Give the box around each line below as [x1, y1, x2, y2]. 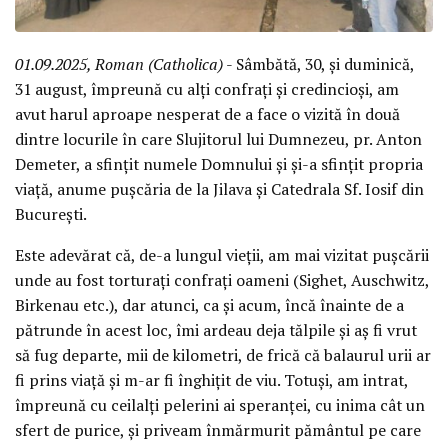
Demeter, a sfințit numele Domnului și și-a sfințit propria [15, 152, 423, 175]
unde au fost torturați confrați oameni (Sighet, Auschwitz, [15, 268, 429, 291]
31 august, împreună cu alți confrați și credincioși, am [15, 77, 399, 100]
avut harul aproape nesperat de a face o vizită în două [15, 102, 400, 125]
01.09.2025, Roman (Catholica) [15, 52, 223, 75]
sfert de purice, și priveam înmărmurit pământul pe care [15, 418, 421, 441]
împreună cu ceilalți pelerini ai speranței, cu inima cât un [15, 393, 425, 416]
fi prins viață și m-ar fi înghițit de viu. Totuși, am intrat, [15, 368, 408, 391]
